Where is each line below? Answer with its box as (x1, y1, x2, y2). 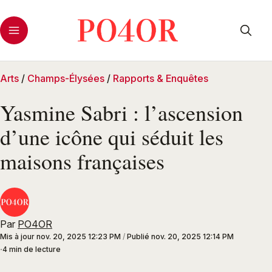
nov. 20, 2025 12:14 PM (151, 232, 234, 242)
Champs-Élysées (27, 72, 104, 84)
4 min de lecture (2, 245, 61, 254)
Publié (127, 232, 151, 242)
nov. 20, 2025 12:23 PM (36, 232, 121, 242)
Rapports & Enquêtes (113, 72, 208, 84)
